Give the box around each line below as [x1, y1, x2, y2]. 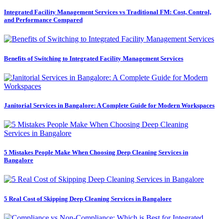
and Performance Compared [4, 16, 83, 24]
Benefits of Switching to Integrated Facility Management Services [4, 54, 183, 62]
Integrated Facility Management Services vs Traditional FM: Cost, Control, [4, 8, 211, 16]
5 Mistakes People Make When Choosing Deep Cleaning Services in [4, 149, 188, 156]
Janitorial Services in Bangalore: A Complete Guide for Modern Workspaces [4, 101, 215, 109]
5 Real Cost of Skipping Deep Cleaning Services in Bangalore [4, 195, 172, 202]
